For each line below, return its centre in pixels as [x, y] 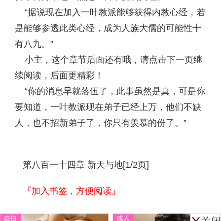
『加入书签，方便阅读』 [72, 191]
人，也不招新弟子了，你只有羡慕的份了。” [101, 123]
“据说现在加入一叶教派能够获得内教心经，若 [110, 12]
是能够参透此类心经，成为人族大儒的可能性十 [108, 28]
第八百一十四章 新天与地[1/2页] [86, 165]
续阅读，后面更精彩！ [59, 75]
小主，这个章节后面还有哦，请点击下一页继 [109, 60]
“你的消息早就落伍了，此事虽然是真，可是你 [110, 91]
